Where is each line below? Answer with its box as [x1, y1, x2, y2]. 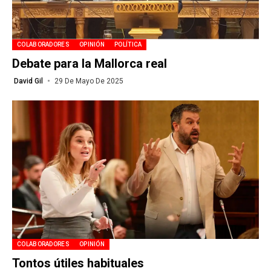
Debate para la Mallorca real [12, 56, 167, 71]
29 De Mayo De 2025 [54, 76, 123, 85]
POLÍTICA [114, 41, 142, 48]
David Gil [14, 76, 43, 85]
